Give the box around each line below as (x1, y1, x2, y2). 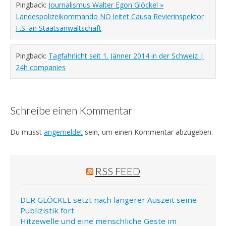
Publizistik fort (20, 205, 74, 215)
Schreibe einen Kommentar (10, 103, 133, 117)
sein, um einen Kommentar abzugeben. (83, 127, 213, 137)
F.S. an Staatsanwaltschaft (16, 23, 101, 33)
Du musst (10, 127, 44, 137)
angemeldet (44, 127, 83, 137)
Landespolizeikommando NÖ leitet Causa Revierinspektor (16, 11, 204, 21)
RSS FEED (95, 164, 140, 177)
